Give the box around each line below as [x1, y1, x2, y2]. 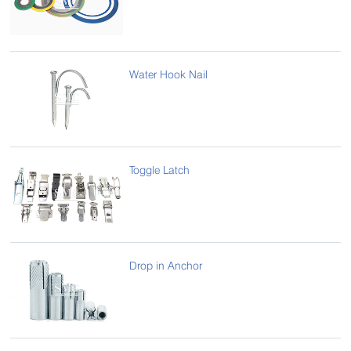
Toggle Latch [129, 163, 190, 177]
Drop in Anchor [129, 259, 203, 273]
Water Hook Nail [129, 67, 208, 81]
